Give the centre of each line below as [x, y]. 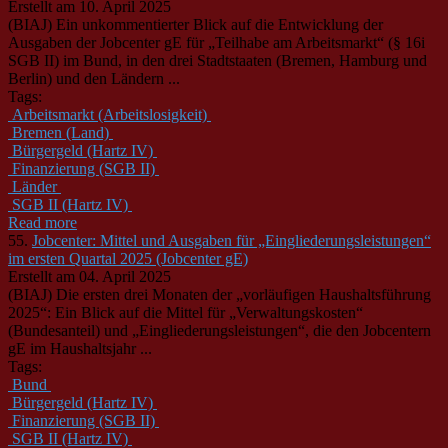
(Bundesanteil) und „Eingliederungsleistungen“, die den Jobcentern [219, 330]
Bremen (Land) [60, 132]
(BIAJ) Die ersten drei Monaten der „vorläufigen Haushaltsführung [219, 294]
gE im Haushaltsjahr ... [80, 348]
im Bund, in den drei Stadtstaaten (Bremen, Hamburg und [243, 60]
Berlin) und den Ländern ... [94, 78]
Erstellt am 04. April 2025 [89, 276]
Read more [42, 222]
